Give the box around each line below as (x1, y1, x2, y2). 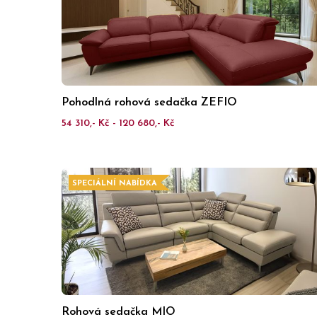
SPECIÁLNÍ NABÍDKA (72, 180, 157, 188)
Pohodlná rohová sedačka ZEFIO (62, 97, 237, 108)
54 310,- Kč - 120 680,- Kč (62, 118, 175, 129)
